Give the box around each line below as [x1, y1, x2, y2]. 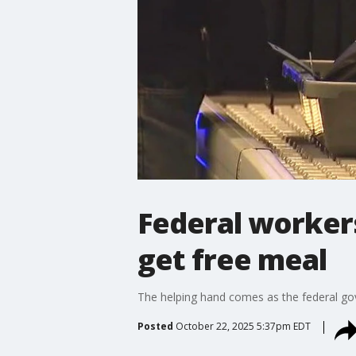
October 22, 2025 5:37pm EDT [175, 319, 311, 333]
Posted [137, 319, 173, 333]
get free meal [137, 239, 327, 279]
